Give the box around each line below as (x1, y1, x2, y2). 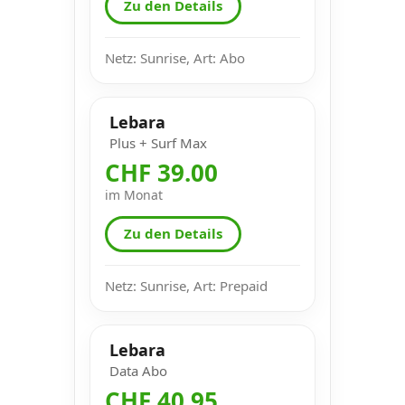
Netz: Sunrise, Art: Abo (105, 48, 245, 67)
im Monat (105, 185, 163, 203)
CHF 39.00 (105, 155, 218, 189)
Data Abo (109, 361, 167, 380)
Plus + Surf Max (109, 133, 207, 152)
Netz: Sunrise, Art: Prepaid (105, 276, 268, 295)
